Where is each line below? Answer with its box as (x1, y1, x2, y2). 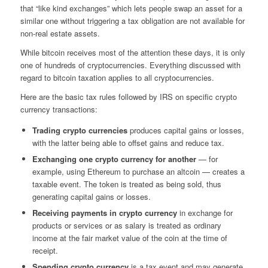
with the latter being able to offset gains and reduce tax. (32, 137, 224, 149)
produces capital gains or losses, (129, 124, 244, 136)
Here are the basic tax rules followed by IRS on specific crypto (20, 91, 237, 103)
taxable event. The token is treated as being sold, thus (32, 178, 221, 190)
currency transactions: (20, 103, 98, 115)
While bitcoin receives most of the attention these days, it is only (20, 46, 245, 58)
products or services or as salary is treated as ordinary (32, 220, 221, 232)
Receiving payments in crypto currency (32, 207, 177, 219)
